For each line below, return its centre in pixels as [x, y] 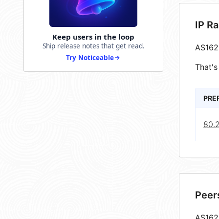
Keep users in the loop [93, 37]
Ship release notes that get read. [93, 46]
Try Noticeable [90, 58]
